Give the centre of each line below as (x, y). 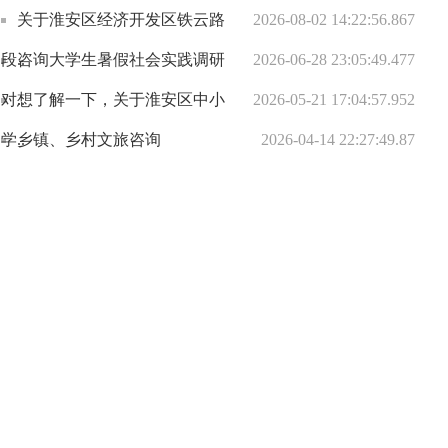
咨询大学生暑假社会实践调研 (121, 59)
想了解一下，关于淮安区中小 (121, 99)
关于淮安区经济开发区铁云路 (121, 19)
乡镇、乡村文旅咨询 (89, 139)
